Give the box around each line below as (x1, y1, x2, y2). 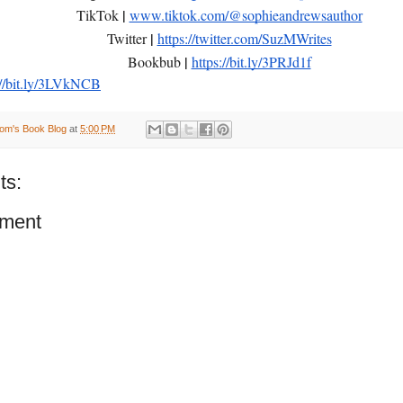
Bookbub (127, 51, 184, 71)
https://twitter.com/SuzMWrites (157, 28, 332, 48)
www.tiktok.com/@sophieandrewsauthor (129, 4, 363, 24)
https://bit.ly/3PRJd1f (191, 51, 311, 71)
